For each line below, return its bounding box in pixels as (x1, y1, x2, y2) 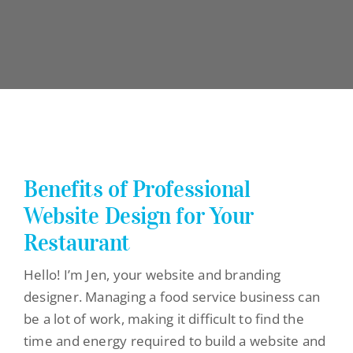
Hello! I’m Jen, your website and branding (23, 266, 281, 284)
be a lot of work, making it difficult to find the (23, 310, 304, 329)
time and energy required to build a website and (23, 332, 326, 351)
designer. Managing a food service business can (23, 288, 321, 307)
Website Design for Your (23, 202, 255, 231)
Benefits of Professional (23, 175, 251, 204)
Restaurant (23, 229, 130, 258)
